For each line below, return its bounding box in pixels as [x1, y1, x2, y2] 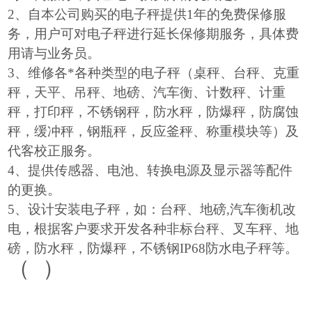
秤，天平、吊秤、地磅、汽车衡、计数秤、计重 [8, 85, 286, 100]
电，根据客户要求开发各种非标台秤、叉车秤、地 [8, 221, 299, 236]
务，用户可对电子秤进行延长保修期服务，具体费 [8, 26, 299, 41]
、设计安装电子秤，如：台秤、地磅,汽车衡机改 [15, 202, 297, 217]
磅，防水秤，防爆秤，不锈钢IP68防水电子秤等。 [8, 241, 299, 256]
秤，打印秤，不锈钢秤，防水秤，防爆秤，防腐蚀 [8, 104, 299, 119]
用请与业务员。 [8, 46, 101, 61]
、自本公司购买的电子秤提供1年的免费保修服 [15, 7, 287, 22]
